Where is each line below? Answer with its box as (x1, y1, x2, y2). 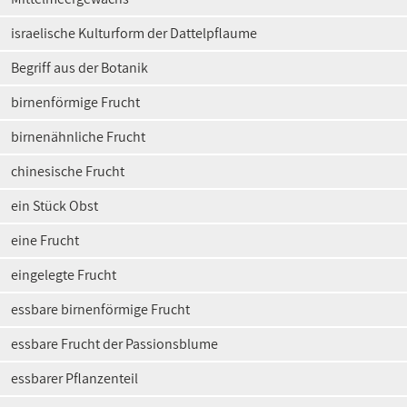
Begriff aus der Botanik (11, 58, 148, 77)
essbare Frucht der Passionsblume (11, 334, 218, 353)
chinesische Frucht (11, 162, 124, 181)
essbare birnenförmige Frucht (11, 300, 190, 319)
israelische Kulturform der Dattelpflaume (11, 24, 257, 43)
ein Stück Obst (11, 196, 98, 215)
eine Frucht (11, 231, 79, 250)
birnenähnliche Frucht (11, 127, 145, 146)
